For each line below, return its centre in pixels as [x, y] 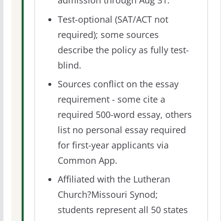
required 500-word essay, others [125, 114]
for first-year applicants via [113, 145]
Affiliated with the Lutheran [114, 179]
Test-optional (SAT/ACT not [113, 19]
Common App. [87, 160]
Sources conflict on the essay [118, 84]
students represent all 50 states [123, 209]
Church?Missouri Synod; [108, 194]
